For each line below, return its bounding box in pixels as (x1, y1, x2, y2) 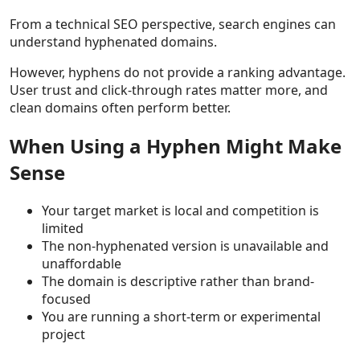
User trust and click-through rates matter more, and (10, 80, 328, 99)
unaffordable (42, 254, 121, 272)
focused (42, 289, 91, 308)
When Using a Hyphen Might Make (10, 132, 342, 159)
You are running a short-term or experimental (42, 307, 321, 325)
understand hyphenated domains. (10, 32, 217, 51)
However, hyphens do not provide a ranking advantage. (10, 63, 346, 81)
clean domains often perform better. (10, 98, 231, 117)
